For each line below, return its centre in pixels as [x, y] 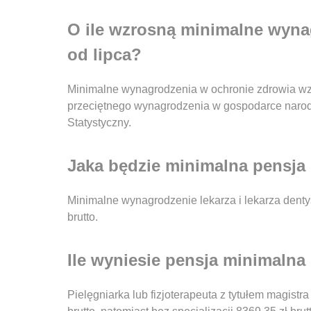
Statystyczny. [99, 123]
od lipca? [104, 55]
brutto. [83, 217]
